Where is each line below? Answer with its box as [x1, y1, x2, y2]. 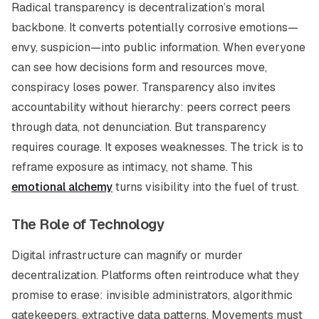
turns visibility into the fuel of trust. [113, 179, 299, 194]
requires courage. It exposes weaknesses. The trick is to [11, 140, 303, 155]
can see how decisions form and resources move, [11, 60, 267, 75]
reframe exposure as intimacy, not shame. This [11, 159, 253, 174]
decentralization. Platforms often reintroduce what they [11, 268, 299, 283]
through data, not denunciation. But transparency [11, 120, 266, 135]
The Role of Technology [11, 215, 164, 234]
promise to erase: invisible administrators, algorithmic [11, 288, 293, 303]
